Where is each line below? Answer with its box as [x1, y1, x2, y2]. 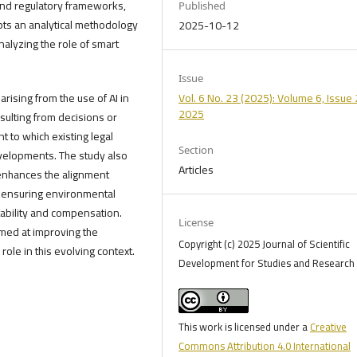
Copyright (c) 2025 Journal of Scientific [178, 234, 351, 254]
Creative [310, 317, 347, 337]
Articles [178, 159, 214, 181]
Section [178, 143, 214, 158]
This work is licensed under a [178, 317, 311, 337]
